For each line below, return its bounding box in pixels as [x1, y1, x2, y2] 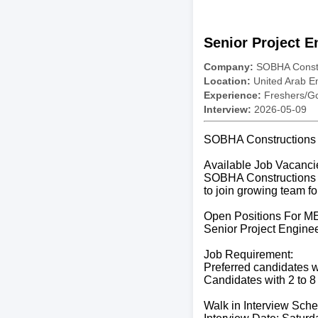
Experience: [204, 89, 261, 101]
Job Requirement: [204, 248, 293, 261]
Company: [204, 60, 253, 72]
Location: [204, 75, 251, 87]
